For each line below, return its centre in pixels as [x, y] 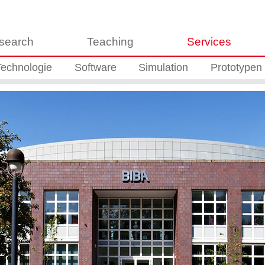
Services [209, 41]
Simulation [164, 68]
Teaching [111, 41]
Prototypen [236, 68]
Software [95, 68]
